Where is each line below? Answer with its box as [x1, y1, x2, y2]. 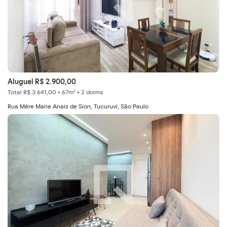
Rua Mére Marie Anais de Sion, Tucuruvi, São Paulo [8, 104, 148, 109]
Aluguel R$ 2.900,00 [8, 79, 76, 86]
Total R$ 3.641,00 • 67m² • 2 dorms [8, 90, 103, 95]
